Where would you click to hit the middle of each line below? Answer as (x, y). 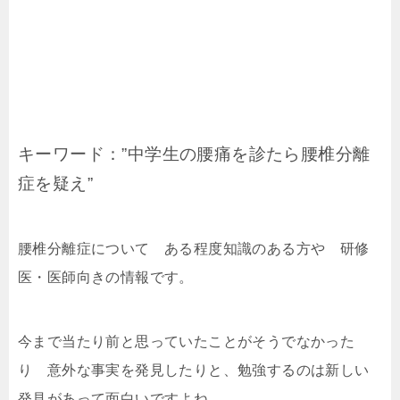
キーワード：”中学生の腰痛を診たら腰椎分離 (194, 154)
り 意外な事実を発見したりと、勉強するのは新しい (194, 370)
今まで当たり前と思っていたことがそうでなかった (187, 341)
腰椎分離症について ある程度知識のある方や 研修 (194, 248)
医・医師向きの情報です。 (106, 277)
